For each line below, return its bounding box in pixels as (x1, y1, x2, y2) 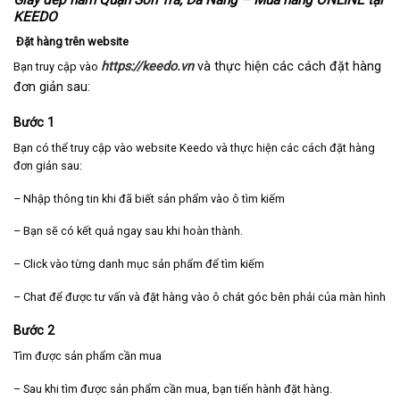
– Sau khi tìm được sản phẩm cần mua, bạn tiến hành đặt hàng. (13, 382, 332, 396)
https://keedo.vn (101, 59, 194, 75)
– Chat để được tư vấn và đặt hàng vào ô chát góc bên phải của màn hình (13, 289, 386, 304)
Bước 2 (13, 323, 54, 339)
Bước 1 (13, 114, 54, 130)
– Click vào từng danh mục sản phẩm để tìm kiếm (13, 257, 264, 271)
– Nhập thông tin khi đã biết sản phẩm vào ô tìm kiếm (13, 191, 285, 205)
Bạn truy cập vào (13, 60, 98, 74)
